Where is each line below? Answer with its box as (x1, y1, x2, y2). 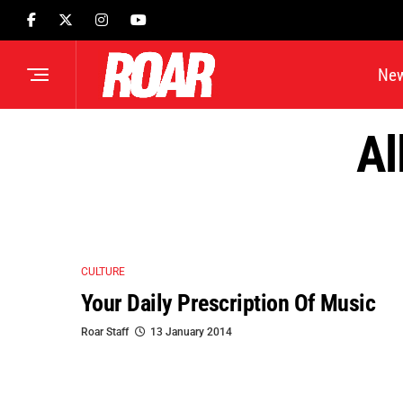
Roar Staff (81, 325, 129, 338)
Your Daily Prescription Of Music (81, 289, 376, 317)
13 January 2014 (150, 325, 232, 338)
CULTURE (81, 265, 125, 279)
